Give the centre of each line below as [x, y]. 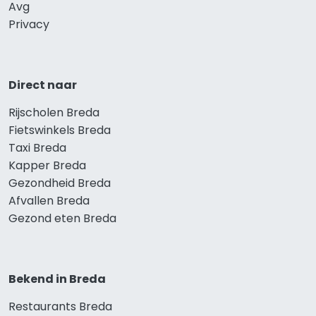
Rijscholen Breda [54, 113]
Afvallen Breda [49, 201]
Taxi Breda [37, 148]
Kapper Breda [47, 166]
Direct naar [43, 85]
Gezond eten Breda [62, 219]
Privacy [29, 25]
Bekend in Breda [57, 279]
